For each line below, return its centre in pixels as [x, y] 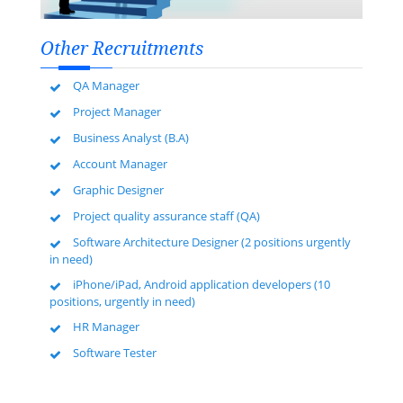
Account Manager [120, 164]
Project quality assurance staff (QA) [166, 216]
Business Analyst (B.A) [131, 138]
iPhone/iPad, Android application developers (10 [201, 285]
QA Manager [106, 86]
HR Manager [106, 327]
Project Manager [117, 112]
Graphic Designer [118, 190]
